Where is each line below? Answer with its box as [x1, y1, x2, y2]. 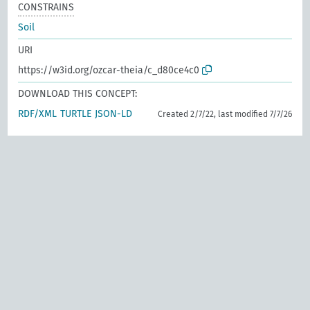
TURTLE [60, 107, 92, 120]
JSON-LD [95, 107, 133, 120]
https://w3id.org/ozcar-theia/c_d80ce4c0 [18, 64, 200, 76]
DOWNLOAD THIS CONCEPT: [18, 87, 138, 100]
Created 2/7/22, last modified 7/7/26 [157, 109, 292, 119]
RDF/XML [18, 107, 57, 120]
